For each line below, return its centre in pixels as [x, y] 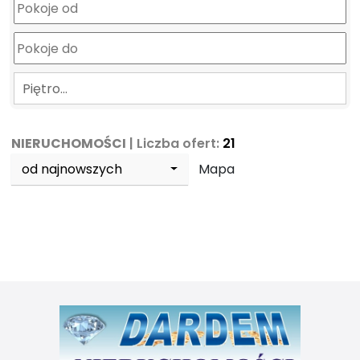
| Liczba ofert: [175, 143]
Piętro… [45, 89]
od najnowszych [72, 169]
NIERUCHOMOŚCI [69, 143]
